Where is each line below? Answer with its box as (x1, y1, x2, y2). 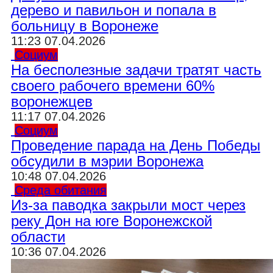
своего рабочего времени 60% (11, 77, 214, 94)
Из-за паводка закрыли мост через (11, 197, 246, 213)
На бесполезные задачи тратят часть (11, 62, 261, 78)
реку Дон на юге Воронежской (11, 213, 212, 229)
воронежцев (11, 93, 93, 110)
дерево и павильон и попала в (11, 2, 216, 18)
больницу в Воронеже (11, 18, 158, 34)
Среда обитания (15, 183, 107, 197)
